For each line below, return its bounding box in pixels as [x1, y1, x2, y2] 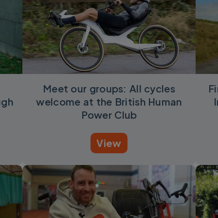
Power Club [81, 109, 137, 121]
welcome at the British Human [36, 95, 182, 108]
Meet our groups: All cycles [43, 82, 175, 95]
